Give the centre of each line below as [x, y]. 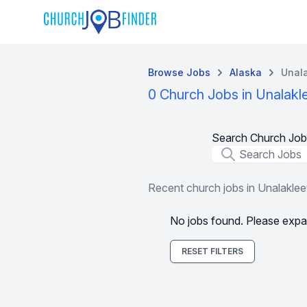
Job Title [232, 153]
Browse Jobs [179, 72]
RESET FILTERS [212, 251]
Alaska [246, 72]
